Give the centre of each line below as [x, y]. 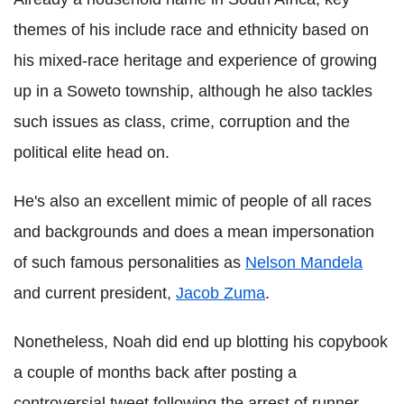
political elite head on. [92, 153]
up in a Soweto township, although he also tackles [193, 92]
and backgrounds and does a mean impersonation [194, 232]
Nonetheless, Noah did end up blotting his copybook [201, 342]
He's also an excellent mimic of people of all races [193, 202]
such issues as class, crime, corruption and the [182, 122]
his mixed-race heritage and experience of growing [195, 61]
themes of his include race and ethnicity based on [191, 30]
